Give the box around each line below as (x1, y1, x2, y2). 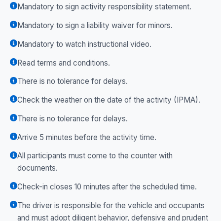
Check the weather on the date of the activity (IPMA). (17, 95, 200, 105)
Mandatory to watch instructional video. (17, 39, 151, 49)
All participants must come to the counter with (17, 151, 173, 161)
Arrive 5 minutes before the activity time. (17, 132, 156, 142)
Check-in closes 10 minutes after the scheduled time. (17, 182, 197, 192)
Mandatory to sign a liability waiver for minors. (17, 21, 173, 30)
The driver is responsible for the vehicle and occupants (17, 201, 205, 211)
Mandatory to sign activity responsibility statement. (17, 2, 191, 12)
